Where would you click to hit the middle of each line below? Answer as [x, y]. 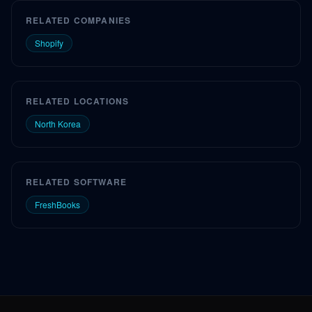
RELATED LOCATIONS [78, 101]
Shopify [49, 43]
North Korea [58, 124]
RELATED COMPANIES [79, 20]
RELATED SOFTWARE [77, 182]
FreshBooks [57, 204]
